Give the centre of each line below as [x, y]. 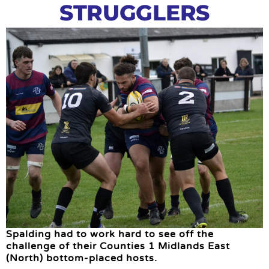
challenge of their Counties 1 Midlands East [118, 246]
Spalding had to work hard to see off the [110, 234]
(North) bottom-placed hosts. [82, 258]
